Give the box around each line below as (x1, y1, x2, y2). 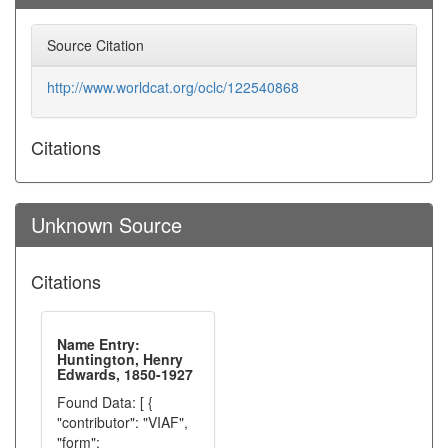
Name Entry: (57, 334, 140, 354)
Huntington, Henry (57, 349, 183, 369)
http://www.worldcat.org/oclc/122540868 (47, 77, 299, 97)
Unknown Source (31, 210, 182, 239)
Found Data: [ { (57, 392, 153, 412)
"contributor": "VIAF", (57, 412, 188, 432)
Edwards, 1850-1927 (57, 364, 193, 384)
